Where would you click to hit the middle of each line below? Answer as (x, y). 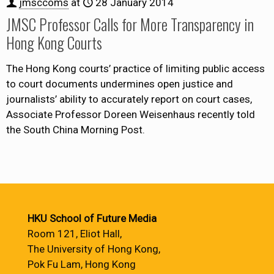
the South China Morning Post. (76, 130)
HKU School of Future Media (92, 218)
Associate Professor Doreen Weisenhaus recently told (131, 115)
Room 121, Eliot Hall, (75, 234)
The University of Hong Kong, (94, 249)
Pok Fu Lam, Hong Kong (82, 264)
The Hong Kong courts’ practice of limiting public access (135, 69)
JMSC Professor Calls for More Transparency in (130, 24)
